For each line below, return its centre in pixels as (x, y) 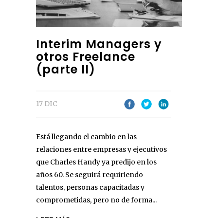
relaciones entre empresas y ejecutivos (101, 150)
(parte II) (66, 70)
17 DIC (47, 104)
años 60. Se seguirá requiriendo (90, 175)
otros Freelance (86, 57)
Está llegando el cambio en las (86, 137)
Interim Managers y (99, 44)
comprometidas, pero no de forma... (96, 200)
